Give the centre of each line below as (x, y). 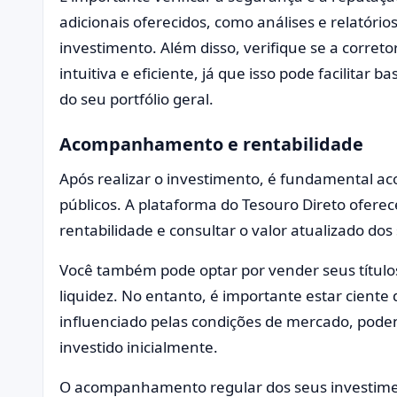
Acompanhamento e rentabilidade (211, 144)
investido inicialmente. (139, 346)
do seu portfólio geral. (136, 98)
